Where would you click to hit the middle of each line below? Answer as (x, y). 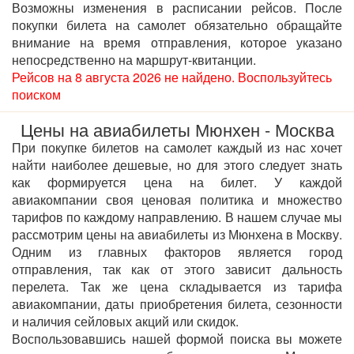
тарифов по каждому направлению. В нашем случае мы (177, 217)
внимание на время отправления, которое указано (177, 42)
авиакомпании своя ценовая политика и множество (177, 200)
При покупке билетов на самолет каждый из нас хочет (177, 147)
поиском (36, 94)
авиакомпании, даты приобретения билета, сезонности (177, 304)
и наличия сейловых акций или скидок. (125, 321)
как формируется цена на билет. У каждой (177, 182)
